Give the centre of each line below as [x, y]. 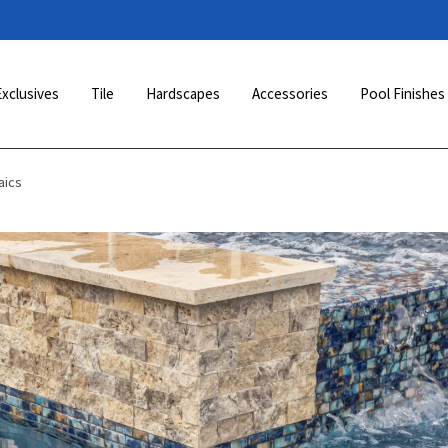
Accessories [289, 93]
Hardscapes [182, 93]
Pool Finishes [402, 93]
